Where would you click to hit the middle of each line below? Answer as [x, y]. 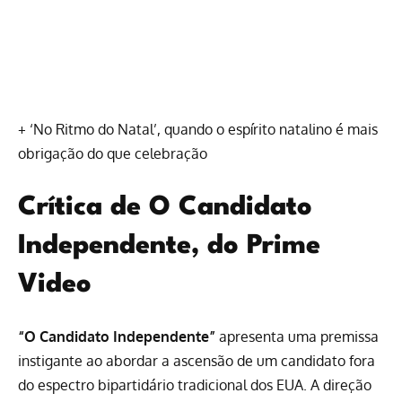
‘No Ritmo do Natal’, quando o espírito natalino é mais [204, 129]
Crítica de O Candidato [165, 208]
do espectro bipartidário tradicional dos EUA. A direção [195, 385]
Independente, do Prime [169, 247]
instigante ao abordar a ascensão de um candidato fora [197, 361]
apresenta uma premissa [297, 337]
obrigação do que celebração [113, 153]
